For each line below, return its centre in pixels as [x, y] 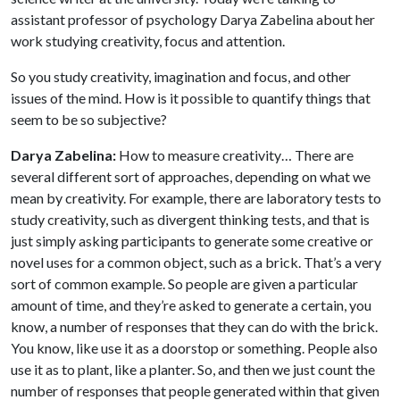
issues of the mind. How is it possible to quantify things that [191, 97]
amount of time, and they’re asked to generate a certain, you [191, 304]
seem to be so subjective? [89, 119]
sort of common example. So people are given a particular [184, 283]
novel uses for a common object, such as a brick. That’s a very [196, 262]
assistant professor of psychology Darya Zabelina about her [193, 19]
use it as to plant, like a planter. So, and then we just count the [193, 369]
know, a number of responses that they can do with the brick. [194, 326]
